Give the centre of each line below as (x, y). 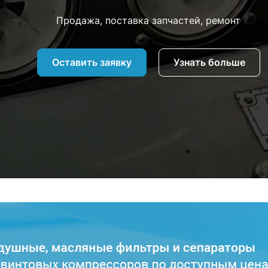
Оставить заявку (92, 62)
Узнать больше (209, 62)
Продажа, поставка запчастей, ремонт (148, 20)
